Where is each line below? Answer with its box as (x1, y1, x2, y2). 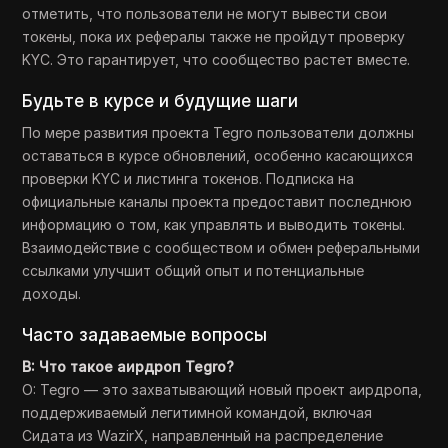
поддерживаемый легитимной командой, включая (22, 404, 373, 421)
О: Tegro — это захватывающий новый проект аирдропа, (22, 381, 423, 398)
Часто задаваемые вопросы (22, 325, 268, 345)
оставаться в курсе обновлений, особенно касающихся (22, 147, 414, 164)
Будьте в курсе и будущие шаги (22, 91, 299, 111)
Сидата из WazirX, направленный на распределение (22, 427, 384, 444)
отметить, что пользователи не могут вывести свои (22, 5, 388, 22)
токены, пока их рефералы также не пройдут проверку (22, 28, 406, 45)
